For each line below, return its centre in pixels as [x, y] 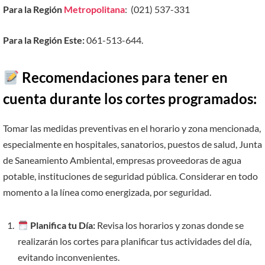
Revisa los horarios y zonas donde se [170, 225]
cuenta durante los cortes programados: [130, 99]
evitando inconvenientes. [69, 257]
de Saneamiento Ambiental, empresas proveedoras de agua [122, 160]
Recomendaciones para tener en [125, 77]
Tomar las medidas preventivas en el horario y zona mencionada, [132, 128]
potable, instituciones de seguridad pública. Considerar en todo [130, 176]
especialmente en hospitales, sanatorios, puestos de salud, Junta [132, 144]
